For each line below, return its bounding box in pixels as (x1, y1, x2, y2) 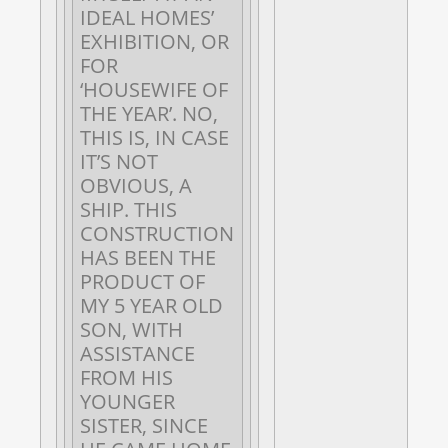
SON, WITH (80, 315, 183, 343)
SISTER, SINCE (80, 411, 208, 439)
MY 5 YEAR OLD (80, 291, 223, 319)
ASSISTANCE (80, 339, 195, 367)
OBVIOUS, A (80, 171, 192, 199)
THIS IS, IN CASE (80, 123, 229, 151)
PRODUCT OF (80, 267, 205, 295)
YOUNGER (80, 387, 175, 415)
